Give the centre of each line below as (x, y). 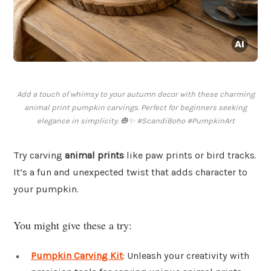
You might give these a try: (73, 225)
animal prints (94, 155)
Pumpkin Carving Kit (77, 255)
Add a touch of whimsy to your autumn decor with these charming (135, 94)
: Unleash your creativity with (186, 255)
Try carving (39, 155)
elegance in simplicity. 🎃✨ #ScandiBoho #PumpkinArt (135, 121)
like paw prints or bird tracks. (190, 155)
